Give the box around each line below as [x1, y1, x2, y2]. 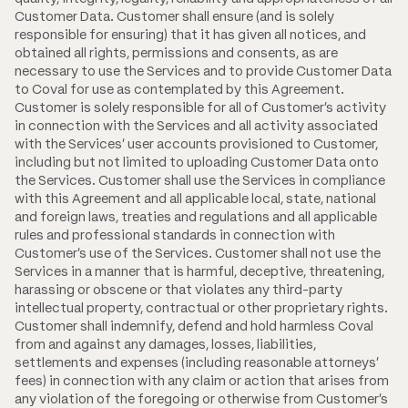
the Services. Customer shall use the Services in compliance [15, 171, 385, 189]
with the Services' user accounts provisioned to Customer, [15, 135, 378, 152]
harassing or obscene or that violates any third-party [15, 280, 342, 298]
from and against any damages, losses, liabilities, [15, 335, 316, 352]
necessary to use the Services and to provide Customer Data [15, 62, 392, 79]
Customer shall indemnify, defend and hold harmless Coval [15, 317, 373, 334]
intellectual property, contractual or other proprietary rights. [15, 299, 388, 316]
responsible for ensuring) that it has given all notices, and [15, 25, 366, 43]
